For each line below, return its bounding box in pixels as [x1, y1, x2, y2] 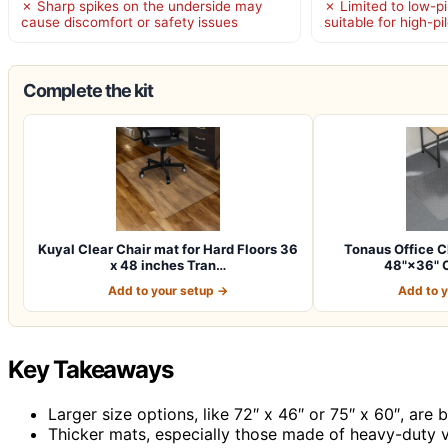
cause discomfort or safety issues [21, 13, 238, 30]
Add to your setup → [108, 282, 228, 298]
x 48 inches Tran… [110, 256, 226, 273]
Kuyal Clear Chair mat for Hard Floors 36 [38, 240, 298, 257]
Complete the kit [23, 79, 154, 101]
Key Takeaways [8, 354, 173, 384]
